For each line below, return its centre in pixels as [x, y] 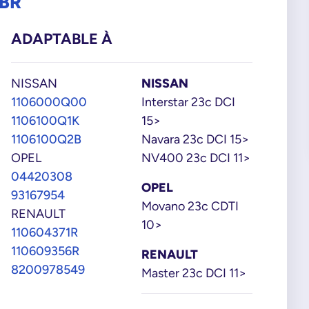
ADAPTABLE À [62, 39]
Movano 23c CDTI [190, 206]
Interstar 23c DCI [188, 102]
